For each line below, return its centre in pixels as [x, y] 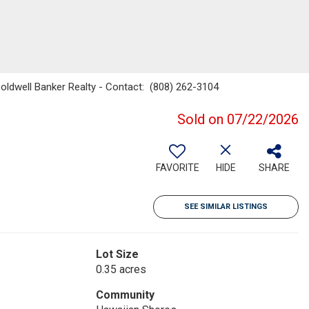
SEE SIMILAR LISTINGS [226, 207]
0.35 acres [121, 269]
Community [125, 295]
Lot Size [117, 254]
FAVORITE [177, 168]
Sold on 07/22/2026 [238, 119]
